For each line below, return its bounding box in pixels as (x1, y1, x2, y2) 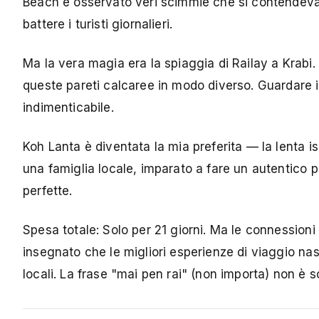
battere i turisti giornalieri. (23, 17, 173, 32)
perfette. (23, 184, 73, 199)
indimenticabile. (23, 100, 114, 115)
